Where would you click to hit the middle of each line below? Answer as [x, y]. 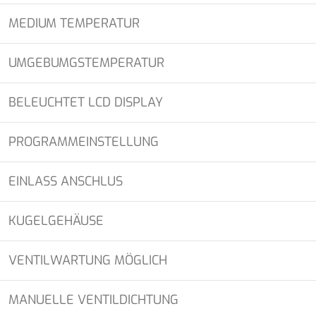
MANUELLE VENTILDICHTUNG [93, 300]
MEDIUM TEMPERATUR [74, 23]
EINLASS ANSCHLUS [66, 181]
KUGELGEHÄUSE [56, 221]
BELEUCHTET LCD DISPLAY [86, 102]
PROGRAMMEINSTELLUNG [84, 142]
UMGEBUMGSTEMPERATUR [86, 63]
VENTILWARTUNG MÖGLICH [88, 260]
